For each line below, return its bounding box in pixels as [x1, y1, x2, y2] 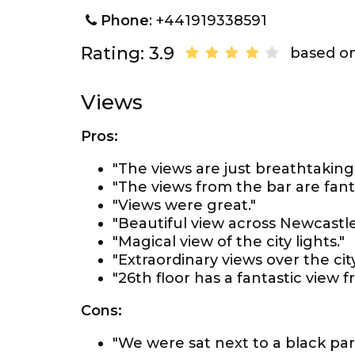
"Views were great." [113, 197, 256, 214]
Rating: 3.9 [81, 43, 174, 64]
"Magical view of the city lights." [113, 233, 345, 250]
